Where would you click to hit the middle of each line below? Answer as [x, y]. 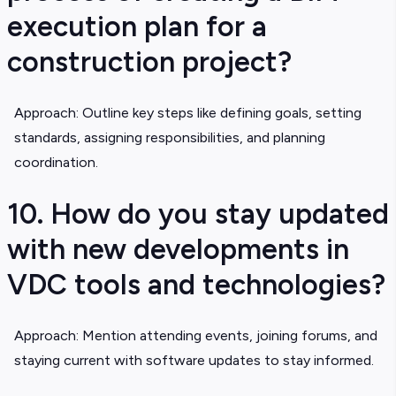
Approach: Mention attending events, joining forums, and [196, 336]
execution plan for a [137, 27]
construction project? [149, 62]
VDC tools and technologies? [196, 285]
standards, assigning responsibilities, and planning [170, 138]
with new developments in [178, 250]
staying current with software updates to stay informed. [194, 361]
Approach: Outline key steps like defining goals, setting [188, 113]
